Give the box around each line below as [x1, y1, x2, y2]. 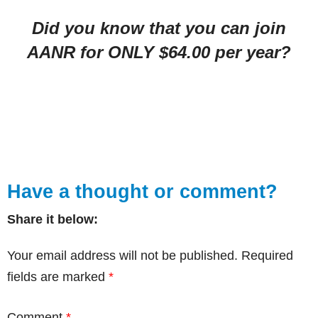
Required [241, 248, 293, 263]
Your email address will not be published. [7, 248, 238, 263]
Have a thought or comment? [7, 180, 278, 202]
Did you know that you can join [32, 18, 286, 38]
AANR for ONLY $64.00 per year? [27, 42, 291, 62]
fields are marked [7, 269, 109, 284]
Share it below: [7, 212, 98, 226]
